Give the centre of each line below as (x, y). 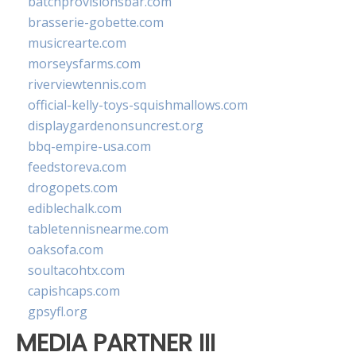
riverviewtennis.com (87, 85)
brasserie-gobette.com (96, 23)
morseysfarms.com (84, 64)
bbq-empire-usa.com (89, 147)
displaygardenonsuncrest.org (116, 126)
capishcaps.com (74, 291)
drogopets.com (73, 188)
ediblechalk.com (75, 209)
